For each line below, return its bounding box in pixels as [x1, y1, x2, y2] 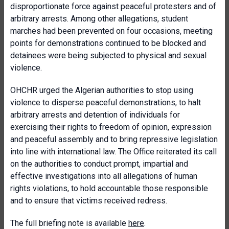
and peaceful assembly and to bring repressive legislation [10, 134, 218, 144]
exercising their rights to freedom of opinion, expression [10, 122, 212, 132]
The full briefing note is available [10, 218, 128, 228]
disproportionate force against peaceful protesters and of [10, 2, 216, 11]
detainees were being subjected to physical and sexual [10, 51, 207, 60]
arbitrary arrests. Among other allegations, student [10, 14, 188, 24]
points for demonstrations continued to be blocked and [10, 38, 206, 48]
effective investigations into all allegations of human [10, 171, 197, 181]
